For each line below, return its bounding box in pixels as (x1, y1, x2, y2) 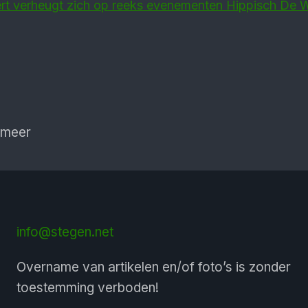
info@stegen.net (16, 224, 113, 240)
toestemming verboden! (16, 280, 159, 296)
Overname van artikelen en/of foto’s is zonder (16, 259, 291, 275)
